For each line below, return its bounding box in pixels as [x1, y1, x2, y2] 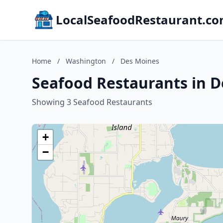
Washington [66, 56, 106, 66]
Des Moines [120, 56, 159, 66]
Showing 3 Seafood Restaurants [32, 97, 152, 108]
